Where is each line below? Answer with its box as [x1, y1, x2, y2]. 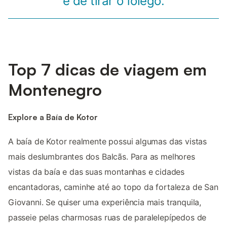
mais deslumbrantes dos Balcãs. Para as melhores [8, 151, 195, 162]
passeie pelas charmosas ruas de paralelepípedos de [8, 212, 207, 222]
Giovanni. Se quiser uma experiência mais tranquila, [8, 197, 202, 207]
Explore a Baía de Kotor [8, 111, 98, 122]
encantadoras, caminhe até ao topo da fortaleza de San [8, 181, 218, 192]
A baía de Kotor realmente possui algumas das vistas [8, 136, 207, 146]
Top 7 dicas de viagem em [8, 59, 207, 80]
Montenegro [8, 80, 102, 100]
